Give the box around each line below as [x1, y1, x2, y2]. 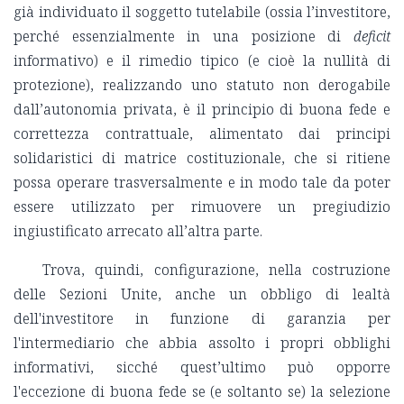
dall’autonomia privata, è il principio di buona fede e [14, 99, 390, 120]
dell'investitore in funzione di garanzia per [14, 308, 390, 329]
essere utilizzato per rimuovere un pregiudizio [14, 197, 390, 217]
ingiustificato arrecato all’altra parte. [14, 221, 262, 242]
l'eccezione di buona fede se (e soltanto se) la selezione [14, 381, 390, 402]
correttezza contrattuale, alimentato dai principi [14, 124, 390, 144]
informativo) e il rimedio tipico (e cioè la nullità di [14, 50, 390, 71]
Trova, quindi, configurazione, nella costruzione [42, 260, 390, 280]
